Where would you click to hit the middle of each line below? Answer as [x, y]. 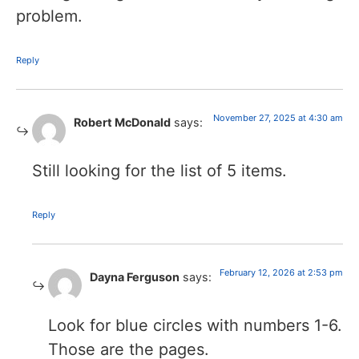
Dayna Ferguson [135, 277]
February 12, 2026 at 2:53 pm [281, 273]
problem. [49, 16]
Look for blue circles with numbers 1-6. [195, 326]
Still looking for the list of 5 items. [159, 171]
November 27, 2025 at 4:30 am [278, 117]
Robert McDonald [122, 122]
